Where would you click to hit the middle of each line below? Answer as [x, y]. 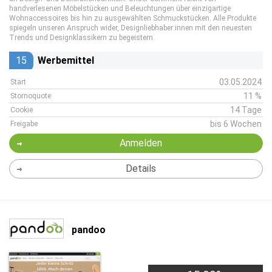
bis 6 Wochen [236, 124]
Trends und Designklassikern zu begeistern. [82, 38]
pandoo [89, 229]
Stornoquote [31, 96]
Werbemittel [66, 60]
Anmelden [141, 143]
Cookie [22, 110]
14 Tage [246, 110]
